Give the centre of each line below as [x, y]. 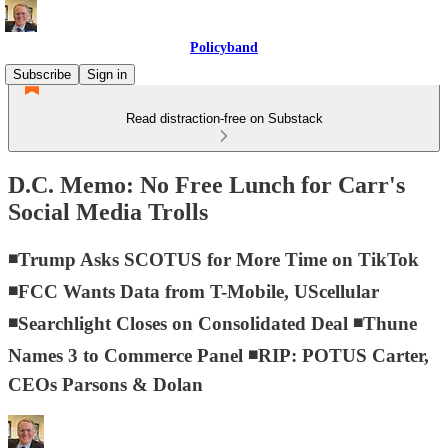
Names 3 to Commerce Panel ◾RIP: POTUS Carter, [218, 355]
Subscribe [42, 74]
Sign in [107, 74]
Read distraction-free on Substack [224, 118]
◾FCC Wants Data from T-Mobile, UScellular [193, 291]
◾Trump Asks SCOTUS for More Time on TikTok [213, 259]
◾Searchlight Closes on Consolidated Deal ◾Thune [212, 323]
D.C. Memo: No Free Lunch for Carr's [206, 184]
